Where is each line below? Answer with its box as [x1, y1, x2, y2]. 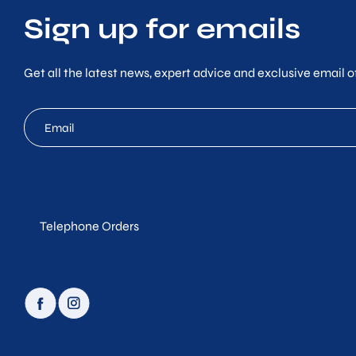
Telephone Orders [40, 218, 139, 234]
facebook [23, 287, 77, 303]
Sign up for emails [24, 12, 300, 47]
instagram [56, 287, 114, 303]
